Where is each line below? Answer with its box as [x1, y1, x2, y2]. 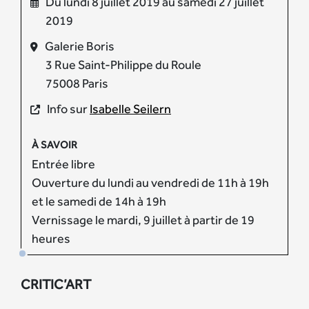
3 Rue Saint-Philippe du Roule [46, 57, 201, 72]
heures [32, 230, 70, 246]
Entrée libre [32, 156, 95, 171]
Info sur [47, 101, 90, 116]
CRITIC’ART [21, 276, 91, 292]
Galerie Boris [45, 38, 114, 53]
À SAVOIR [32, 138, 77, 150]
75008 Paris [46, 75, 108, 90]
